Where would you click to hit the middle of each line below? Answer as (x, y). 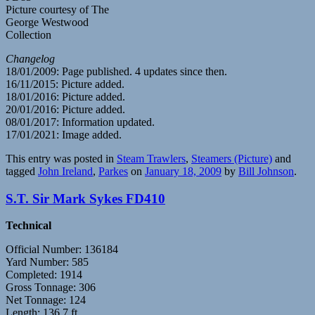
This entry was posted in (61, 158)
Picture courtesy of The (57, 9)
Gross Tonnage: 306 (51, 288)
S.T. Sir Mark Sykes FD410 (85, 198)
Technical (28, 226)
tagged (22, 171)
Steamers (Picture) (232, 158)
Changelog (30, 58)
